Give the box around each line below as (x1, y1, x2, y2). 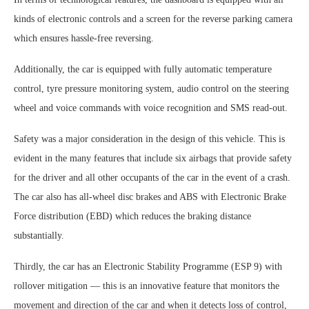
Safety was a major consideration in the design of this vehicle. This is (14, 133, 285, 144)
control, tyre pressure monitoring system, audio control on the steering (14, 83, 289, 94)
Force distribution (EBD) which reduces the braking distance (14, 210, 251, 221)
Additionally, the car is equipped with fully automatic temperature (14, 63, 272, 74)
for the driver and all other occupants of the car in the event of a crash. (14, 172, 290, 183)
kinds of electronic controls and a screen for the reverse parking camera (14, 13, 292, 24)
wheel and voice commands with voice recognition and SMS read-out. (14, 102, 288, 113)
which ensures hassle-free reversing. (14, 32, 154, 43)
